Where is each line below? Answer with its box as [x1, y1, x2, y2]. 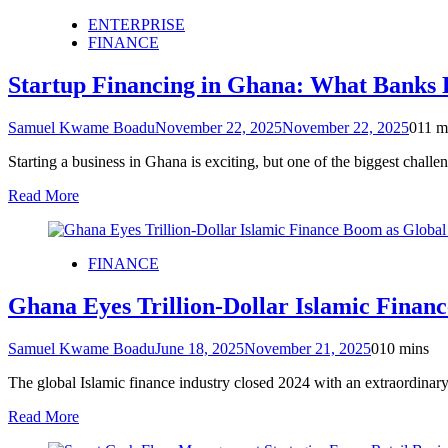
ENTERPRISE [88, 16, 185, 34]
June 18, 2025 [155, 340, 244, 358]
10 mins [379, 340, 429, 358]
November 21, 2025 [244, 340, 371, 358]
